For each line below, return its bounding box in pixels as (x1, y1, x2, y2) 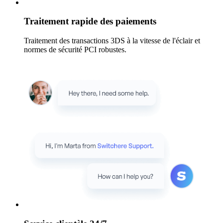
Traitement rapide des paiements (24, 16, 156, 27)
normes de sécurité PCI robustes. (24, 45, 126, 54)
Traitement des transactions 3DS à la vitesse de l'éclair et (24, 36, 200, 45)
